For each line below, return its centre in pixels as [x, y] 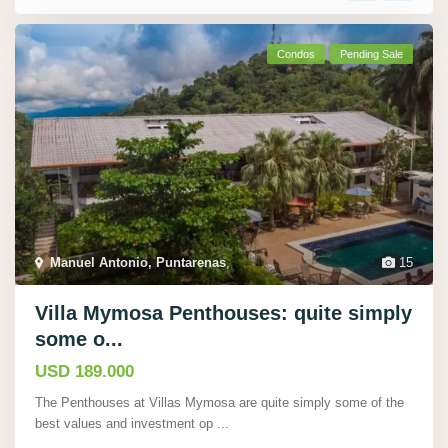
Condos [296, 54]
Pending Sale [371, 54]
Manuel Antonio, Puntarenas [138, 263]
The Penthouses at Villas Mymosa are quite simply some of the [219, 403]
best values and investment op [126, 424]
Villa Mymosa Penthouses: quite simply [223, 313]
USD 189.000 [84, 372]
